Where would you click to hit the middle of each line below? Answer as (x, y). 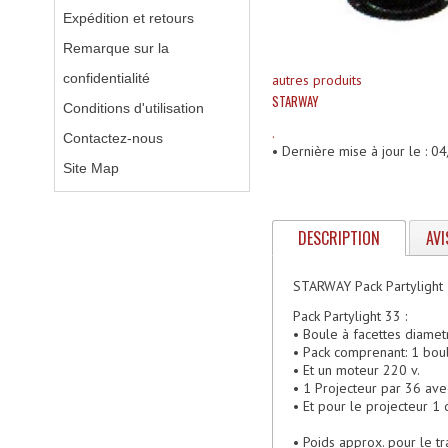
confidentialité (106, 78)
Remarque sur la (115, 48)
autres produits (317, 79)
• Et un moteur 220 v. (357, 369)
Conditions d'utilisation (133, 108)
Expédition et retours (128, 18)
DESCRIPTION (339, 237)
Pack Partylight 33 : (350, 315)
